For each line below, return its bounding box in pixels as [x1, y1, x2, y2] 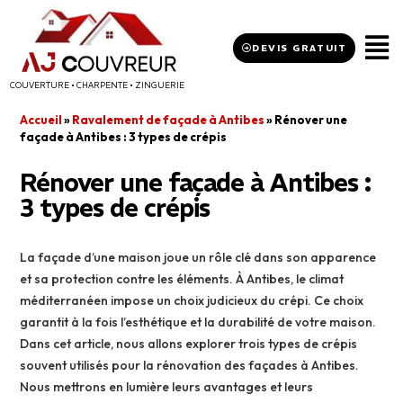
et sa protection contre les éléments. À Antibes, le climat [20, 271, 345, 288]
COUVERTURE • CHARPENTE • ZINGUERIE [9, 80, 184, 91]
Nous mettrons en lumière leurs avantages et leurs [20, 379, 314, 396]
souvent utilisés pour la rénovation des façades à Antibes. [20, 357, 360, 374]
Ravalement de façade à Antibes [72, 112, 265, 128]
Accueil [20, 112, 63, 128]
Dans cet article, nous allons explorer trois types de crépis [20, 336, 358, 353]
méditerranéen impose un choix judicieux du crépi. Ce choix [20, 292, 364, 309]
